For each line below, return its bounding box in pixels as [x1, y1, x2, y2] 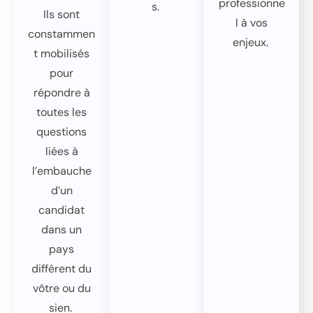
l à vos [235, 15, 268, 30]
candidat [38, 203, 85, 217]
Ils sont [43, 7, 80, 22]
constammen [28, 27, 95, 41]
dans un [41, 222, 82, 237]
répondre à [33, 85, 90, 100]
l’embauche [31, 163, 92, 178]
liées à [45, 144, 78, 159]
